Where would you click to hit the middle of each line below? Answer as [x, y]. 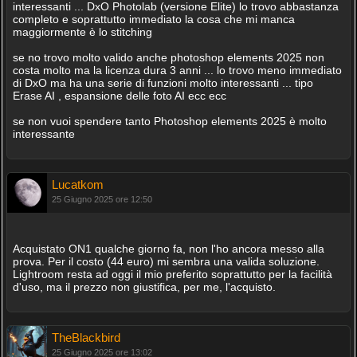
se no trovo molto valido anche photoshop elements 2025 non [168, 57]
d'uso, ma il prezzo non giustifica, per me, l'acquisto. [144, 287]
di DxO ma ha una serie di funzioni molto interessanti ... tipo [163, 83]
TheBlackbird [86, 337]
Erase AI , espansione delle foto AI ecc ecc [119, 96]
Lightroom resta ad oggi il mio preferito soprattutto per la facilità [172, 274]
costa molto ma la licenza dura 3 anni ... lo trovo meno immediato [177, 70]
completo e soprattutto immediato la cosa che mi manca [153, 19]
